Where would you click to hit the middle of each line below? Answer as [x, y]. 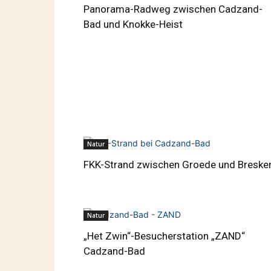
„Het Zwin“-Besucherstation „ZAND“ [164, 236]
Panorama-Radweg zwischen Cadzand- [173, 9]
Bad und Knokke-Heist [133, 24]
